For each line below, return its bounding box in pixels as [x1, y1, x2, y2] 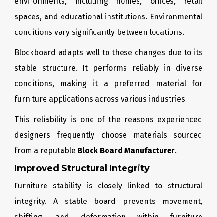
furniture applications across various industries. [15, 94, 187, 104]
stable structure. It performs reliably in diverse [15, 63, 202, 73]
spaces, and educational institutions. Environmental [15, 12, 202, 21]
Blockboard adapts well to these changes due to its [15, 48, 202, 57]
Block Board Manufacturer [77, 146, 175, 155]
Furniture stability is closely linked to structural [15, 181, 202, 190]
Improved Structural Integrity [15, 163, 150, 173]
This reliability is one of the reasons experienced [15, 115, 202, 124]
